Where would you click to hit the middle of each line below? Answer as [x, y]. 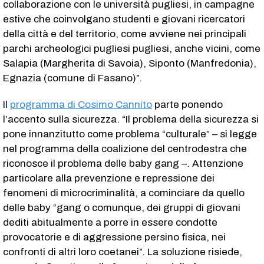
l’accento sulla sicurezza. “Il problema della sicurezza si [131, 119]
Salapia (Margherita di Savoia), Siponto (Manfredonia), [130, 63]
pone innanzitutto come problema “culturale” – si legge [130, 134]
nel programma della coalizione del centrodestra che [125, 148]
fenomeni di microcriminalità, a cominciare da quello [124, 193]
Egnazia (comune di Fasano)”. [72, 78]
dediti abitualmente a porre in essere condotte [110, 222]
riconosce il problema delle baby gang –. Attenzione [123, 163]
